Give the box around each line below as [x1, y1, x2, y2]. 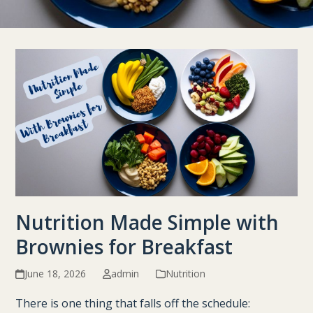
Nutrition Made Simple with [15, 209, 279, 235]
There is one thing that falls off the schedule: [15, 296, 251, 311]
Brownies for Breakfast [15, 233, 233, 260]
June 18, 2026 [24, 267, 86, 280]
